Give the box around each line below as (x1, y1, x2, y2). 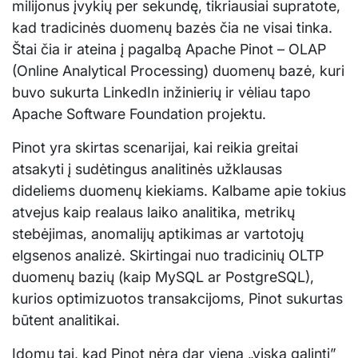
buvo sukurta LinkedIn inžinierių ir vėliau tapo (12, 83, 311, 101)
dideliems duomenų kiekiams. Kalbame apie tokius (12, 181, 346, 199)
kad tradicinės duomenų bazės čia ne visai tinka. (12, 18, 332, 36)
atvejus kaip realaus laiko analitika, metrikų (12, 203, 295, 221)
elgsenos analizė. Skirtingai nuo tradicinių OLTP (12, 246, 324, 264)
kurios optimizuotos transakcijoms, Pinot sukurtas (12, 289, 343, 307)
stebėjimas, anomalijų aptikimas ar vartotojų (12, 225, 304, 242)
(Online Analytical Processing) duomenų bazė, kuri (12, 62, 344, 79)
